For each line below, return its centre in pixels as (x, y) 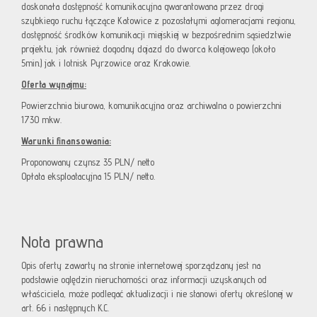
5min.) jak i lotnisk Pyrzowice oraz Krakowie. (106, 63)
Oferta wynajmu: (54, 85)
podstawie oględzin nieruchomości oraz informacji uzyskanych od (144, 280)
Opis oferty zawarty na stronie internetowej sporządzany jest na (141, 266)
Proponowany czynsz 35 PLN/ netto (88, 162)
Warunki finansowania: (66, 141)
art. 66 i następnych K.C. (65, 308)
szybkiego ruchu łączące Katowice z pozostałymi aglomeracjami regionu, (158, 21)
